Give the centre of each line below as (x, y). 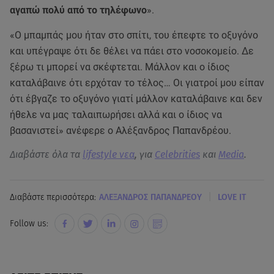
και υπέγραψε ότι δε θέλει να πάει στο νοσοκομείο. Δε (132, 51)
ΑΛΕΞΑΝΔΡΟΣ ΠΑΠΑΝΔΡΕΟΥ (150, 197)
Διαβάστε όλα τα (46, 155)
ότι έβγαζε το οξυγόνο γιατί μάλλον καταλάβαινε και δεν (136, 99)
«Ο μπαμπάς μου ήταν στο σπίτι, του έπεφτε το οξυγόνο (134, 35)
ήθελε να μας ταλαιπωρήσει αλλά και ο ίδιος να (116, 115)
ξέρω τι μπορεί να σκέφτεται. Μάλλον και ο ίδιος (120, 67)
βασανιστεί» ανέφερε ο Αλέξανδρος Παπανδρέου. (120, 131)
